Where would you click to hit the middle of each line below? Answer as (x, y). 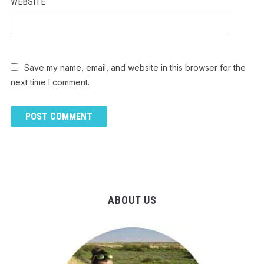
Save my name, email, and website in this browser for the (135, 68)
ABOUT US (132, 200)
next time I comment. (50, 82)
